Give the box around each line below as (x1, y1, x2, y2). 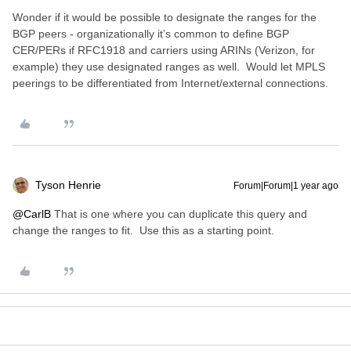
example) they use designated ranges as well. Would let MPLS (13, 60, 325, 73)
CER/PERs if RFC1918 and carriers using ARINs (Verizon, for (13, 44, 315, 56)
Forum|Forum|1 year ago (233, 180, 338, 191)
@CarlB (13, 208, 51, 220)
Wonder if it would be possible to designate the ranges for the (13, 11, 317, 24)
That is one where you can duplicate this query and (51, 208, 307, 220)
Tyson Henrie (35, 179, 101, 191)
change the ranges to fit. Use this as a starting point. (13, 224, 274, 237)
